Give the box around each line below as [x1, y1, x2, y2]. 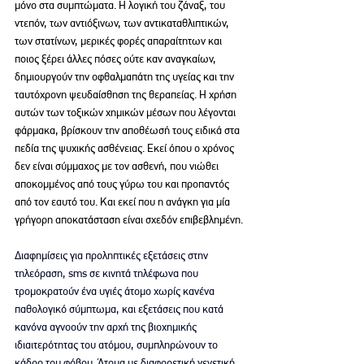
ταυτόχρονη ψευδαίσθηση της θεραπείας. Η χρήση [15, 87, 239, 101]
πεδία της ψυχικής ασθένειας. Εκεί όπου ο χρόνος [15, 141, 236, 154]
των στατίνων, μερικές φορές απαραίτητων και [15, 33, 224, 47]
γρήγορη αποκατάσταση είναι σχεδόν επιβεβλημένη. [15, 212, 243, 226]
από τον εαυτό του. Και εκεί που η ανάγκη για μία [15, 194, 232, 208]
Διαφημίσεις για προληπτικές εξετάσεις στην [15, 248, 210, 262]
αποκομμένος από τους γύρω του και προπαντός [15, 176, 232, 190]
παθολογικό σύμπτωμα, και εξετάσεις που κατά [15, 301, 226, 315]
